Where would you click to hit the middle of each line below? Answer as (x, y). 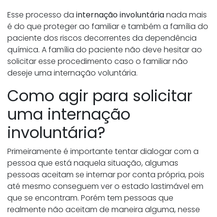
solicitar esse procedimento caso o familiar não (98, 62)
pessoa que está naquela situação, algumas (93, 163)
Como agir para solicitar (100, 96)
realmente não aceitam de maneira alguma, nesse (104, 210)
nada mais (186, 15)
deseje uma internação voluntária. (72, 73)
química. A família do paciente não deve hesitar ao (105, 50)
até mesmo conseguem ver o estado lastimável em (105, 186)
